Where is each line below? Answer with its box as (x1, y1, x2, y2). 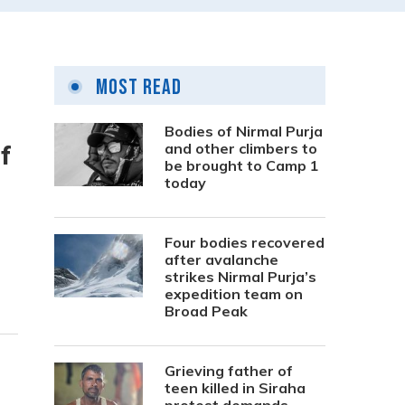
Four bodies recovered (165, 233, 325, 251)
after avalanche (165, 250, 278, 268)
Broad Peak (165, 302, 248, 320)
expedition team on (165, 285, 303, 303)
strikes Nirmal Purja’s (165, 268, 316, 286)
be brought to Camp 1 (165, 156, 319, 174)
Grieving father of (165, 362, 293, 380)
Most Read (91, 74, 182, 100)
